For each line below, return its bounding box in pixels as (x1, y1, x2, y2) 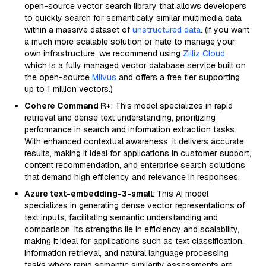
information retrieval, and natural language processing (24, 248, 229, 258)
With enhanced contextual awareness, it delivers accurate (24, 136, 244, 147)
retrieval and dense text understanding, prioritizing (24, 112, 216, 123)
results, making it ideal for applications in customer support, (24, 148, 251, 159)
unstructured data (132, 24, 201, 35)
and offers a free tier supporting (116, 72, 240, 83)
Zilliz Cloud (183, 48, 225, 59)
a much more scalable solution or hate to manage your (24, 36, 235, 47)
